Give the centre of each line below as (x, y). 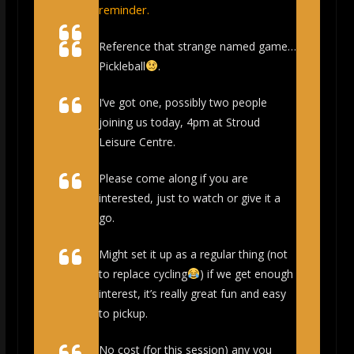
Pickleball (122, 66)
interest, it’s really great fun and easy (192, 294)
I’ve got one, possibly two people (183, 102)
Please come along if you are (173, 178)
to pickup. (123, 313)
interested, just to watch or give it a (189, 198)
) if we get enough (246, 274)
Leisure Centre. (137, 142)
